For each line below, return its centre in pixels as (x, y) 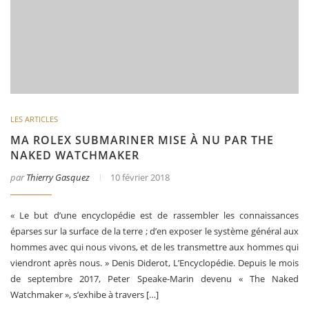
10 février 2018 (140, 177)
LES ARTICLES (34, 119)
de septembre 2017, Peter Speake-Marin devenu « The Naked (154, 278)
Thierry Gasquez (58, 177)
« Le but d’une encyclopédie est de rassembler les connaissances (154, 215)
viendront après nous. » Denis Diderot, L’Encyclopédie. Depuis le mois (154, 262)
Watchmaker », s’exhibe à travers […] (84, 294)
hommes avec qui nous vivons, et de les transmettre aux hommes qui (154, 247)
